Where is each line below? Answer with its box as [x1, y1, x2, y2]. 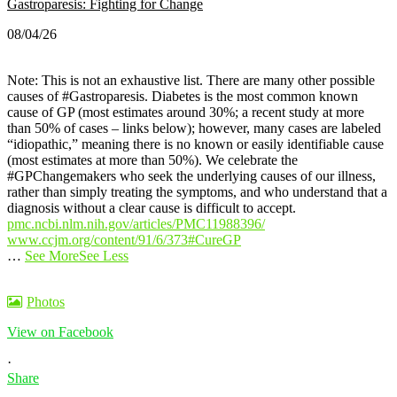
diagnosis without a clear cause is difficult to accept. [7, 199, 296, 215]
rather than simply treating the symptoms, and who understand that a [7, 183, 387, 199]
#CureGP [188, 231, 241, 247]
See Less [79, 247, 128, 263]
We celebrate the [206, 152, 298, 167]
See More [25, 247, 79, 263]
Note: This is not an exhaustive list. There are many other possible [7, 72, 375, 88]
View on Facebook [7, 323, 113, 339]
